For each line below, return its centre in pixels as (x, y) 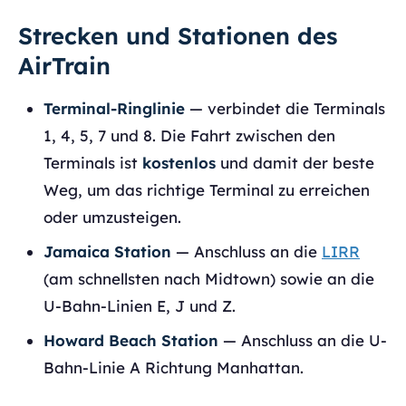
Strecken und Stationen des (178, 35)
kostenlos (179, 163)
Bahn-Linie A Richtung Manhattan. (174, 367)
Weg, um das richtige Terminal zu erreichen (207, 190)
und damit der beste (295, 163)
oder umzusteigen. (112, 217)
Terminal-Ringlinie (114, 108)
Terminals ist (93, 163)
